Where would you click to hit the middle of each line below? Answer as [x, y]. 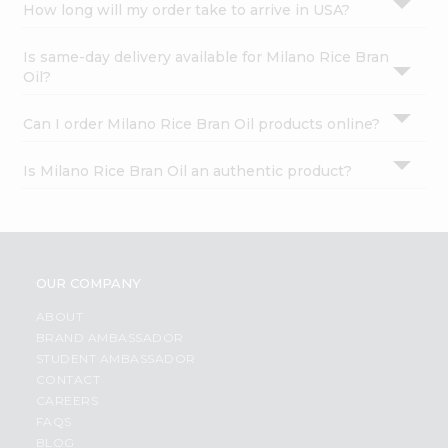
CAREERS [67, 401]
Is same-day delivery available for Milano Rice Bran [206, 57]
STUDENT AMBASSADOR [115, 359]
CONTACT [68, 380]
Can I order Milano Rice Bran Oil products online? [202, 124]
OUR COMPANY [88, 283]
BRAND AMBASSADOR [109, 338]
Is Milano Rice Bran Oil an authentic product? [188, 171]
